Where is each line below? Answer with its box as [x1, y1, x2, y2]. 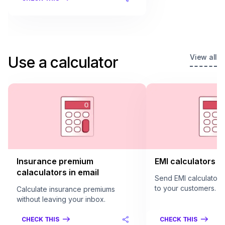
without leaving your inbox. [17, 195, 105, 203]
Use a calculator [8, 53, 119, 71]
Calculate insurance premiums [17, 185, 115, 193]
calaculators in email [17, 167, 99, 177]
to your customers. [155, 184, 216, 192]
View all [190, 53, 217, 61]
